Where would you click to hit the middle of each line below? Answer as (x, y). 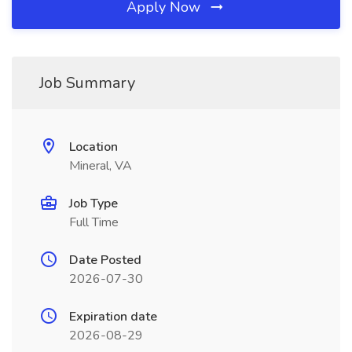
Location (93, 147)
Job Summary (87, 83)
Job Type (93, 203)
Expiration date (113, 317)
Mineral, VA (101, 166)
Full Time (94, 222)
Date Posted (105, 260)
